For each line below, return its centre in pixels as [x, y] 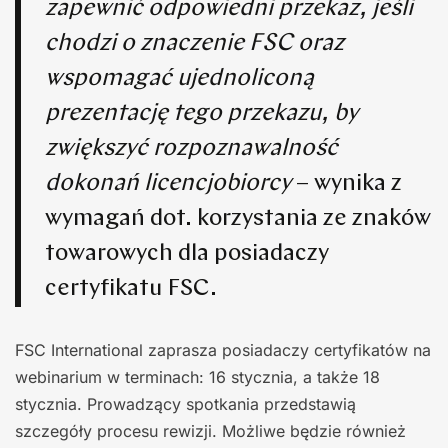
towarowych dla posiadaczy [187, 253]
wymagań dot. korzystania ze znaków [238, 218]
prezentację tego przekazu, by [201, 113]
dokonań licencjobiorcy [168, 183]
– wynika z [346, 183]
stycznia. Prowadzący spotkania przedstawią [185, 403]
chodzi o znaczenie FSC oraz [194, 43]
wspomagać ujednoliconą [179, 78]
